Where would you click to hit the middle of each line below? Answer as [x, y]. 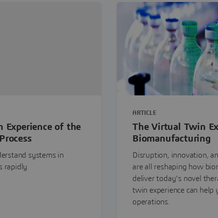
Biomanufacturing [172, 139]
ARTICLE [144, 113]
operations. [151, 202]
